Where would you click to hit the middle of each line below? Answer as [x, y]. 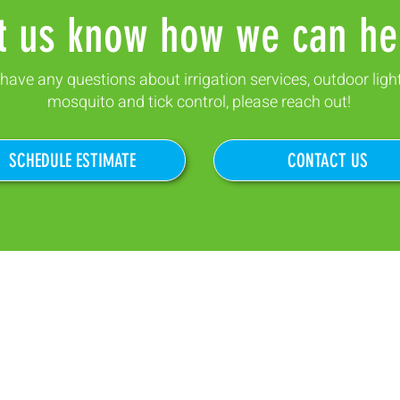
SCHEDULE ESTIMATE [72, 160]
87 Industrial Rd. [200, 380]
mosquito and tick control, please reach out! [199, 102]
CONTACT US [327, 160]
